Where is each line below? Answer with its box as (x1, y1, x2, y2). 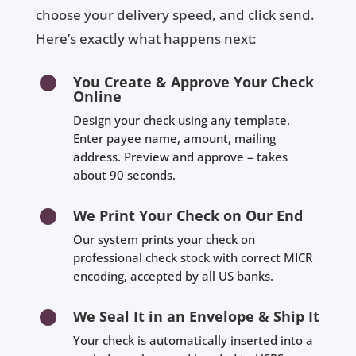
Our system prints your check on (72, 231, 255, 248)
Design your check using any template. (72, 112, 290, 129)
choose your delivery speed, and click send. (35, 6, 315, 25)
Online (72, 87, 122, 106)
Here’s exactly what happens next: (35, 29, 257, 48)
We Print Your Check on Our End (72, 206, 303, 226)
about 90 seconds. (72, 167, 176, 184)
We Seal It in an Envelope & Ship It (72, 307, 319, 327)
